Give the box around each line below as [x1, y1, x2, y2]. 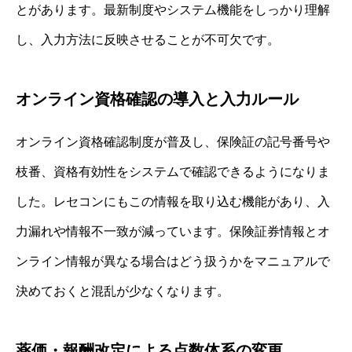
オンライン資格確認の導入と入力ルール [16, 90, 299, 108]
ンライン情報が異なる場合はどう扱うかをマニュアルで [16, 254, 330, 268]
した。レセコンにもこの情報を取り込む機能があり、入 [16, 194, 330, 208]
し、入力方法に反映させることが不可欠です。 [16, 32, 280, 46]
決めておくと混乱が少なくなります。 [16, 284, 229, 298]
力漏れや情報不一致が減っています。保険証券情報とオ [16, 224, 330, 238]
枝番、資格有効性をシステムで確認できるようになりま [16, 164, 330, 178]
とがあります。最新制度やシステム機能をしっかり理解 [16, 2, 330, 16]
